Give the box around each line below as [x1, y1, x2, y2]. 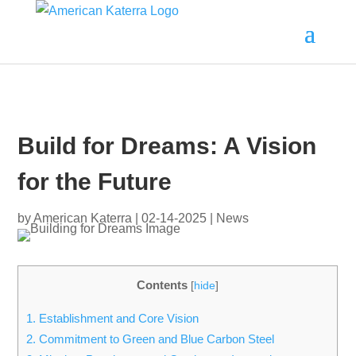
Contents [137, 278, 188, 292]
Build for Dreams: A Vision [17, 133, 317, 159]
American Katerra [33, 211, 133, 225]
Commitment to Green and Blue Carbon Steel [36, 332, 275, 346]
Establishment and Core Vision [36, 311, 199, 326]
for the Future [17, 168, 172, 195]
